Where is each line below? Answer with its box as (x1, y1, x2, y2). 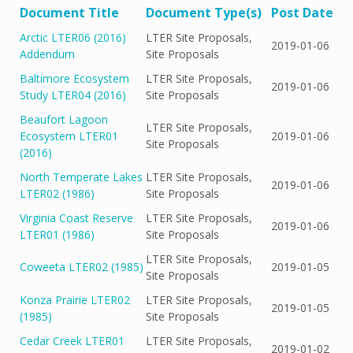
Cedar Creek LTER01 (20, 333, 124, 348)
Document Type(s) (146, 3, 262, 21)
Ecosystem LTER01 (20, 128, 118, 143)
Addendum (20, 46, 75, 61)
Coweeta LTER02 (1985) (20, 258, 143, 274)
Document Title (20, 3, 119, 21)
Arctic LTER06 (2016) (20, 29, 126, 45)
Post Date (271, 3, 333, 21)
